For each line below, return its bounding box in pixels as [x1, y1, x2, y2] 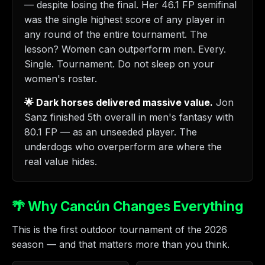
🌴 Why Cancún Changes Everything [12, 198, 243, 214]
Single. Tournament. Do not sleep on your [24, 58, 214, 70]
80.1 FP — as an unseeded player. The [24, 126, 197, 138]
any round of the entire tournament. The [24, 28, 208, 40]
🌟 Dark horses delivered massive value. [24, 96, 213, 108]
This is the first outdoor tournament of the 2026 [12, 224, 227, 235]
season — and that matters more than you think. [12, 238, 230, 250]
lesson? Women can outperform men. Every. [24, 43, 226, 55]
